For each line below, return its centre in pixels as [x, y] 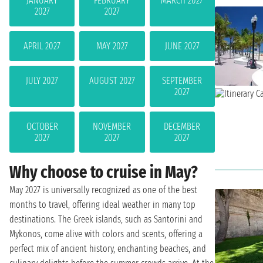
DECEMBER [182, 126]
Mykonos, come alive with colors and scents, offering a [106, 234]
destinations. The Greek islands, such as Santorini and [106, 219]
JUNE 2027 [182, 46]
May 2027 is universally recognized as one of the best [103, 190]
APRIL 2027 [42, 46]
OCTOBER [42, 126]
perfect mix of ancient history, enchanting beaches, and [108, 248]
